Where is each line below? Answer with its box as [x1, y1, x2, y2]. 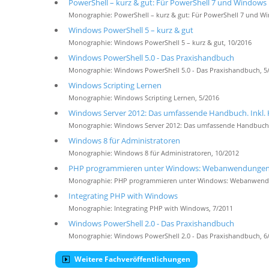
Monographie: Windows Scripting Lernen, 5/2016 [68, 94, 219, 102]
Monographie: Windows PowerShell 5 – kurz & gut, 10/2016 [68, 38, 252, 47]
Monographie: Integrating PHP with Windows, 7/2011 [68, 204, 233, 213]
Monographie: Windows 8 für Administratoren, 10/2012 [68, 149, 239, 157]
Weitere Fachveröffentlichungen [73, 254, 190, 264]
